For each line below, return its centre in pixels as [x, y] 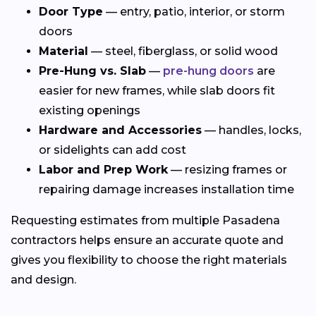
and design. [43, 279]
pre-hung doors [208, 71]
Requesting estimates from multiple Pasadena [145, 220]
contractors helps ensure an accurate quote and [147, 240]
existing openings [90, 110]
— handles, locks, [251, 130]
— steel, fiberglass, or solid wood [183, 51]
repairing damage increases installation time [166, 189]
